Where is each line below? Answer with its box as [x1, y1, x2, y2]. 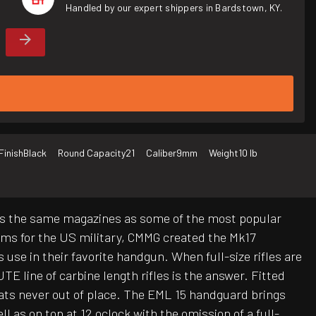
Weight [209, 147, 238, 159]
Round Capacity [58, 147, 126, 159]
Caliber [146, 147, 176, 159]
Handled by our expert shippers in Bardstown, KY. [65, 1, 282, 13]
